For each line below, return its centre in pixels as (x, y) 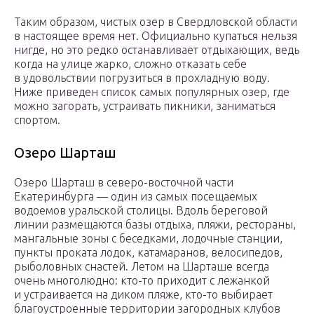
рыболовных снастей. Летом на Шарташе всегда (142, 267)
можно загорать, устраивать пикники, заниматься (145, 106)
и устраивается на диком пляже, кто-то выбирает (143, 295)
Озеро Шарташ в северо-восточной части (124, 183)
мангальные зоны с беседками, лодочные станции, (148, 239)
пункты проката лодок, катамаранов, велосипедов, (148, 253)
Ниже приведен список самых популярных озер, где (152, 92)
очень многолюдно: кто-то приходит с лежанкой (142, 281)
